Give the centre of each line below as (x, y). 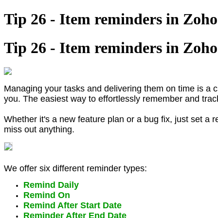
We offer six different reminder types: (77, 169)
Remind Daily (51, 185)
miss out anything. (40, 130)
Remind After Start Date (73, 206)
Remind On (47, 195)
